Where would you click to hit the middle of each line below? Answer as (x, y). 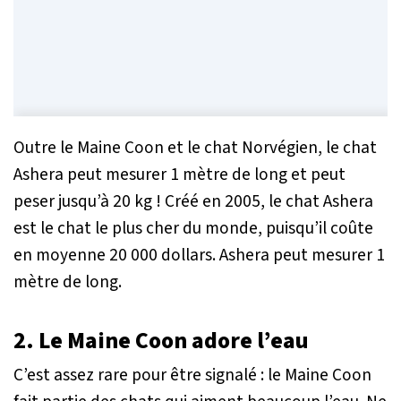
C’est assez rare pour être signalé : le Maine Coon (192, 375)
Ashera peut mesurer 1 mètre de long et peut (179, 174)
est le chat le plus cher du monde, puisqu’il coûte (193, 228)
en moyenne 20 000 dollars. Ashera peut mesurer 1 (199, 255)
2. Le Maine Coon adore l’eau (161, 341)
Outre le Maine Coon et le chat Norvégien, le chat (195, 147)
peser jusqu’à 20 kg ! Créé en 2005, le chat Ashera (193, 201)
